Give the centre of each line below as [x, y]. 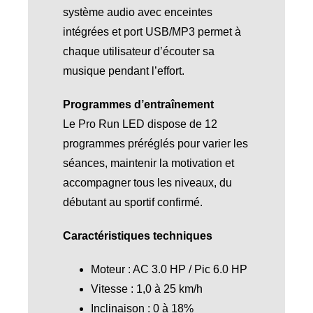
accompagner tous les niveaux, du [147, 182]
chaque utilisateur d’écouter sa [138, 51]
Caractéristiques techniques [137, 235]
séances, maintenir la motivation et [148, 163]
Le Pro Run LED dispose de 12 [140, 124]
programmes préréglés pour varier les [155, 143]
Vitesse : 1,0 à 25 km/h [146, 289]
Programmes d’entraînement [138, 104]
